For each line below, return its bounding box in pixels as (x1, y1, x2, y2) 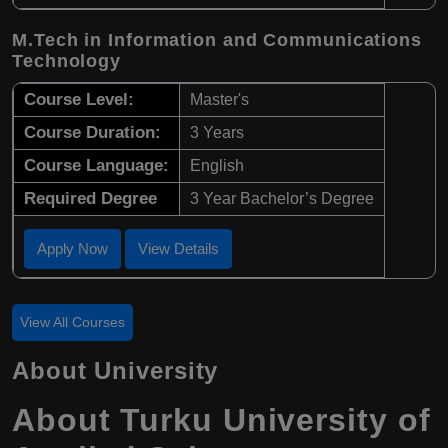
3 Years (190, 124, 244, 142)
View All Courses (20, 314, 125, 331)
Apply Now (37, 240, 108, 258)
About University (12, 357, 219, 385)
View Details (138, 240, 219, 258)
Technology (12, 51, 122, 72)
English (190, 157, 244, 175)
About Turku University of (12, 402, 431, 439)
